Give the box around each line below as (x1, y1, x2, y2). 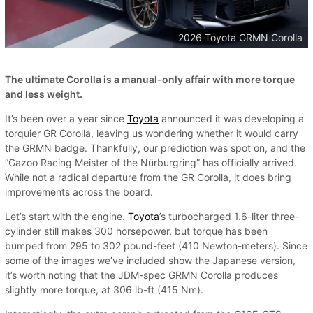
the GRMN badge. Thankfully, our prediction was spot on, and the (5, 142, 305, 154)
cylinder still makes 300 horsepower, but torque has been (5, 225, 268, 238)
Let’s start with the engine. (5, 210, 128, 223)
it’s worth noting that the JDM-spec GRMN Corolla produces (5, 269, 278, 282)
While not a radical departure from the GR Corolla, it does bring (5, 171, 291, 184)
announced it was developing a (159, 112, 304, 125)
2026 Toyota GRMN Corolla (178, 31, 303, 44)
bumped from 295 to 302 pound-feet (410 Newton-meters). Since (5, 240, 307, 252)
